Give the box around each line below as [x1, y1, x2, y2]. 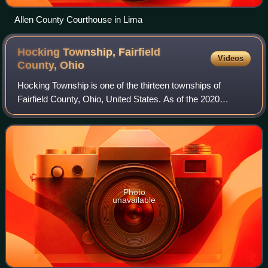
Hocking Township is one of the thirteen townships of [17, 80, 221, 91]
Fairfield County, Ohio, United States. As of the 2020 [17, 94, 220, 105]
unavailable [112, 195, 156, 205]
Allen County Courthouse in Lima [14, 14, 142, 25]
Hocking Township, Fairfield [17, 46, 161, 59]
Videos [217, 54, 243, 63]
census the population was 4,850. [17, 108, 148, 118]
